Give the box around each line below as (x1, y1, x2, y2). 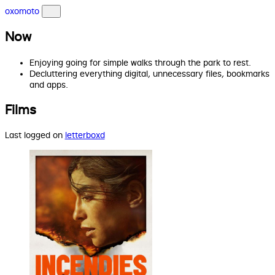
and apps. (29, 79, 68, 90)
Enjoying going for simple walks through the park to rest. (29, 57, 251, 68)
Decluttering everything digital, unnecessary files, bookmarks (29, 68, 269, 79)
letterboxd (64, 130, 105, 141)
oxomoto (4, 6, 39, 16)
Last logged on (4, 130, 65, 141)
